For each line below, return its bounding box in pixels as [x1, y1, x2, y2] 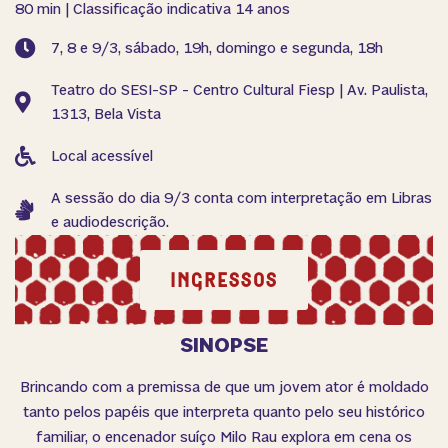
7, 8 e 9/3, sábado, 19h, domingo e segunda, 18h [51, 38, 384, 58]
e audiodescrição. [51, 212, 170, 232]
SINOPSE [180, 331, 268, 359]
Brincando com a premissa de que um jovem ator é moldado [19, 377, 429, 397]
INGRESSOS [170, 267, 278, 292]
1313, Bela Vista [51, 104, 162, 124]
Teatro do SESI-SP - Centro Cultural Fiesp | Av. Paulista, [51, 80, 429, 100]
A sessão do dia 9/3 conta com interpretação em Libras [51, 188, 433, 208]
